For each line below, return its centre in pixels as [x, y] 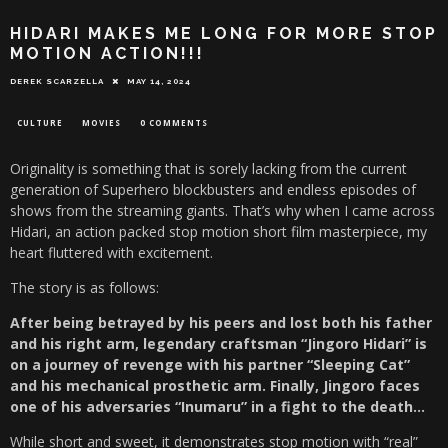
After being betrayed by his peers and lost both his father [221, 323]
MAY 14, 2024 [159, 81]
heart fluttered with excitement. [111, 253]
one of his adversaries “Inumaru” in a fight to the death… [217, 407]
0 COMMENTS [174, 123]
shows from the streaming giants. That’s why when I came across [222, 211]
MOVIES [101, 123]
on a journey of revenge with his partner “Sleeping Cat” [210, 365]
